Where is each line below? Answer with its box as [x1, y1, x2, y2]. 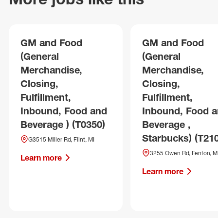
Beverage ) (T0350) [20, 118, 105, 130]
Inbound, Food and [20, 105, 107, 117]
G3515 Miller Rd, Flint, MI [28, 136, 94, 143]
